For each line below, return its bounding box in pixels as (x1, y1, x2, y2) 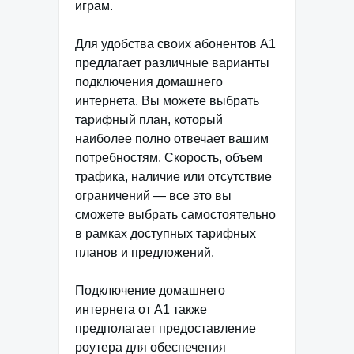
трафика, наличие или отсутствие (75, 169, 272, 183)
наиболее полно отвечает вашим (75, 131, 269, 145)
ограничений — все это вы (75, 188, 232, 202)
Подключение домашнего (75, 283, 225, 297)
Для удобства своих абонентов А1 (75, 36, 276, 51)
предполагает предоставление (75, 321, 256, 335)
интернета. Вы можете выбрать (75, 93, 259, 107)
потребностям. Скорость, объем (75, 150, 262, 164)
